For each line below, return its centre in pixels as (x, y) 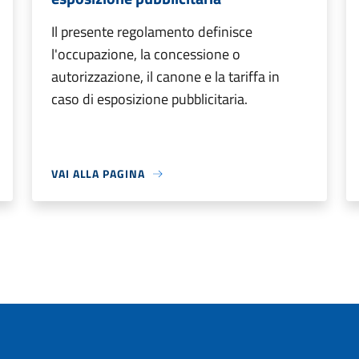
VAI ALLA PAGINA (98, 173)
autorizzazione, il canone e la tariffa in (165, 77)
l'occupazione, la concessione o (146, 54)
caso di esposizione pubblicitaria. (149, 99)
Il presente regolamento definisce (152, 32)
